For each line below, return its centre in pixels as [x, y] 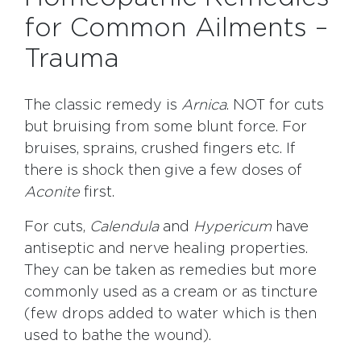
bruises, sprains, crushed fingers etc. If [160, 149]
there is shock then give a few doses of [163, 171]
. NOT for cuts [275, 106]
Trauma [72, 59]
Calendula [124, 228]
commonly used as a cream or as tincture [171, 293]
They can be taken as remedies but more [170, 271]
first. [97, 193]
